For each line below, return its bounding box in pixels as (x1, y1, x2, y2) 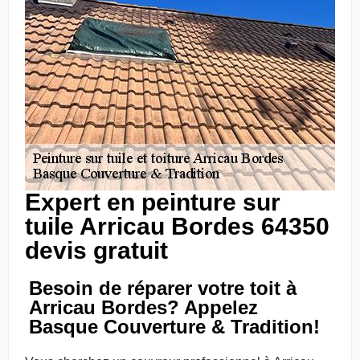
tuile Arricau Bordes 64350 (25, 213, 329, 239)
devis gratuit (25, 237, 168, 264)
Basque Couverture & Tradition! (29, 316, 320, 337)
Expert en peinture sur (25, 189, 280, 215)
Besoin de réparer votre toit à (29, 277, 297, 299)
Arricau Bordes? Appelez (29, 297, 258, 318)
